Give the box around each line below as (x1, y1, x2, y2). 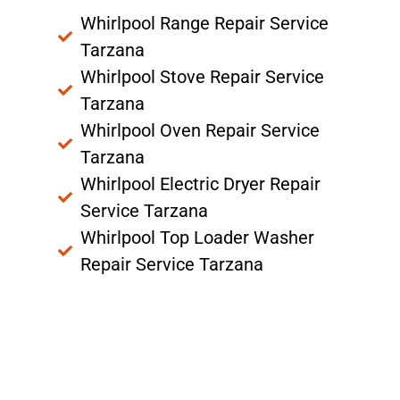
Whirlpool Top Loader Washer (80, 226, 314, 248)
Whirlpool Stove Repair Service (80, 65, 324, 87)
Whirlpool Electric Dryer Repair (80, 172, 321, 195)
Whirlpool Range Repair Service (80, 12, 329, 34)
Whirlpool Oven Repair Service (80, 119, 320, 141)
